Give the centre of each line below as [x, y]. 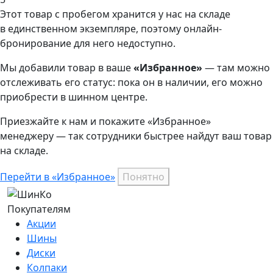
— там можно [236, 67]
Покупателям [39, 209]
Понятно [144, 176]
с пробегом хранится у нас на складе [141, 14]
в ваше [115, 67]
